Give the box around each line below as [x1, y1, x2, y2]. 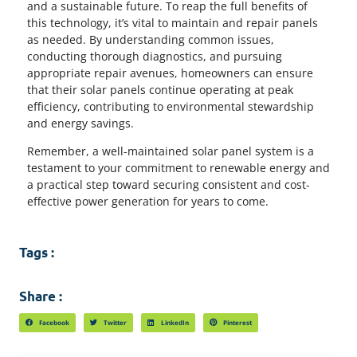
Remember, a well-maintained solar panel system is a [27, 143, 314, 159]
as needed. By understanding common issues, [27, 31, 274, 47]
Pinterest [222, 318, 252, 328]
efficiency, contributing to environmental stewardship [27, 98, 314, 114]
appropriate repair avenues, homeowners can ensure [27, 65, 313, 80]
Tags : [19, 244, 54, 261]
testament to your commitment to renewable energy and [27, 160, 330, 176]
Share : [19, 288, 62, 305]
